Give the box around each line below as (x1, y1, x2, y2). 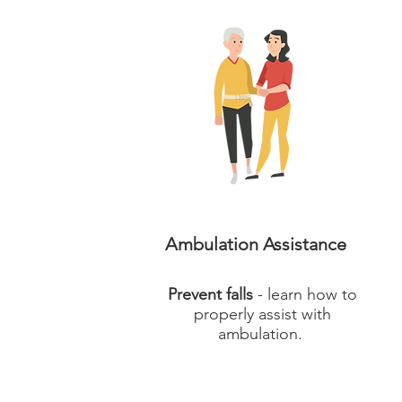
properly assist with (193, 304, 331, 324)
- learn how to (252, 284, 357, 304)
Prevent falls (167, 284, 253, 304)
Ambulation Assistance (165, 233, 346, 255)
